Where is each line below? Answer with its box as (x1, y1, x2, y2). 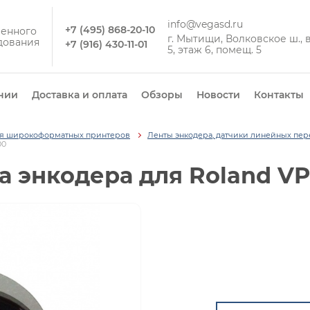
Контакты (254, 89, 304, 101)
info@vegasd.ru (167, 17, 243, 30)
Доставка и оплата (32, 89, 127, 101)
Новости (197, 89, 240, 101)
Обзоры (141, 89, 183, 101)
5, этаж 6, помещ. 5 (167, 43, 262, 56)
